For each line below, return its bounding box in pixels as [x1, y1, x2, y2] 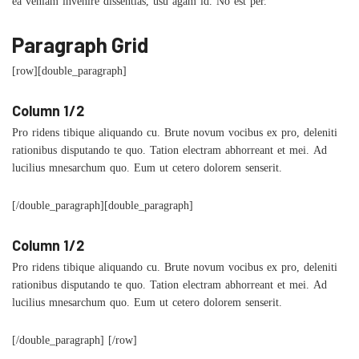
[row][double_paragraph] [12, 65, 127, 82]
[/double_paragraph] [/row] [12, 334, 137, 351]
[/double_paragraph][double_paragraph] [12, 200, 193, 216]
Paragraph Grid [12, 32, 148, 58]
